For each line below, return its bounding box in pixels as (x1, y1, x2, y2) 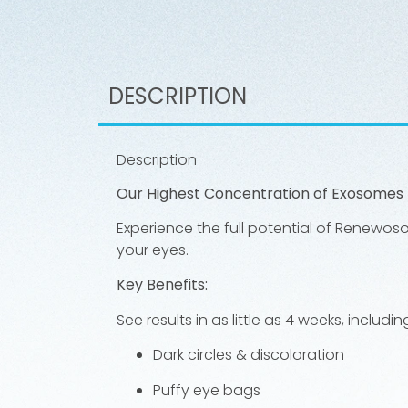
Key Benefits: (116, 274, 208, 296)
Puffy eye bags (152, 379, 260, 401)
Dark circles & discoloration (152, 344, 344, 366)
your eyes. (116, 240, 189, 260)
